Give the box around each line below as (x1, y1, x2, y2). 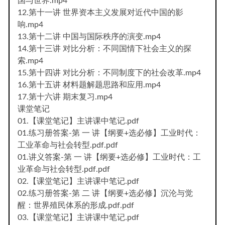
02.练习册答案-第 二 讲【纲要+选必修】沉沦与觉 (18, 189, 193, 197)
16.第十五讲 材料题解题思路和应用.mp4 (18, 80, 161, 89)
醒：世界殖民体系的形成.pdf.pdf (18, 201, 134, 209)
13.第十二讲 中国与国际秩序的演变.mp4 (18, 32, 161, 41)
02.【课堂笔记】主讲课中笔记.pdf (18, 177, 139, 185)
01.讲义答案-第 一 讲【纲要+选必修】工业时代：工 (18, 153, 201, 161)
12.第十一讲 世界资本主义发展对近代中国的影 (18, 8, 183, 17)
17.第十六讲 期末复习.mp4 (18, 92, 113, 101)
